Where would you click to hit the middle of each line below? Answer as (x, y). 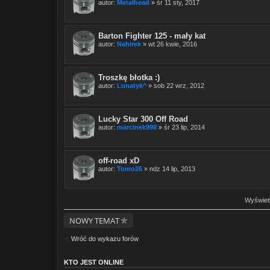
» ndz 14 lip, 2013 (169, 169)
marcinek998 (137, 127)
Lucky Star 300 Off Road (143, 119)
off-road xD (119, 161)
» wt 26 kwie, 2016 (169, 44)
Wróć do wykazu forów (105, 239)
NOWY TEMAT (94, 221)
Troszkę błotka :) (129, 77)
